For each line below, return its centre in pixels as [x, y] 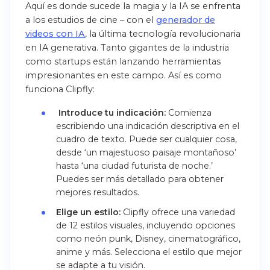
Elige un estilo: [88, 212]
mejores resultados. [99, 192]
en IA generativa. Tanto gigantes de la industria [127, 47]
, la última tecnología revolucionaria [163, 33]
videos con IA [55, 33]
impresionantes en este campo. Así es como [124, 75]
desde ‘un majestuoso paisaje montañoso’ [146, 152]
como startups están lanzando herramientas [123, 61]
